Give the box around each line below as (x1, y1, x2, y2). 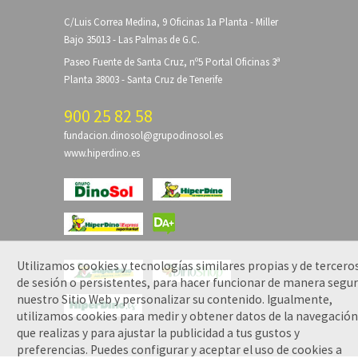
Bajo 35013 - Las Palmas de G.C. (64, 33, 200, 47)
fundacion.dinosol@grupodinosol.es (64, 128, 223, 142)
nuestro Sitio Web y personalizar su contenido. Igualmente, (17, 292, 333, 308)
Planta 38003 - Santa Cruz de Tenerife (64, 72, 222, 86)
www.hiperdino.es (64, 145, 140, 160)
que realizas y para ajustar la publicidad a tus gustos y (17, 325, 300, 341)
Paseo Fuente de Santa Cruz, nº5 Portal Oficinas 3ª (64, 54, 280, 69)
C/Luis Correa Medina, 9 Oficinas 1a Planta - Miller (64, 15, 278, 30)
